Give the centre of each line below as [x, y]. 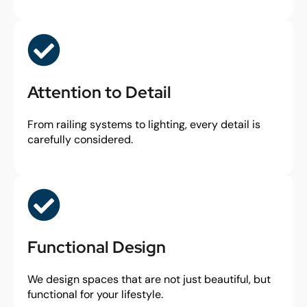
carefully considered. [80, 139]
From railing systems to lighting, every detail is [144, 124]
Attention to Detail [99, 92]
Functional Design [97, 247]
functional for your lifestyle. [95, 294]
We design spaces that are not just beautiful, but [149, 279]
